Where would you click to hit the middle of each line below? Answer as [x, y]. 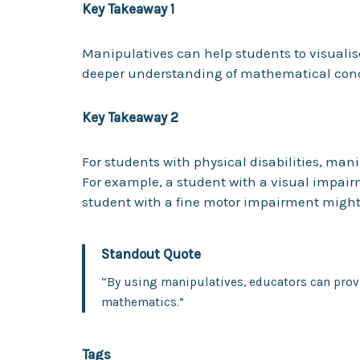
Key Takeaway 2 [130, 117]
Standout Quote [151, 254]
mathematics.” [143, 302]
